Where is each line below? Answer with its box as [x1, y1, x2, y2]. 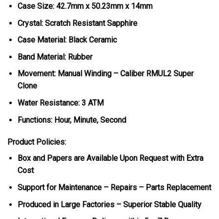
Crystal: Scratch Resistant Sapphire [17, 18, 137, 28]
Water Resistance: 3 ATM [17, 98, 104, 108]
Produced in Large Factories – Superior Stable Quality [17, 199, 201, 209]
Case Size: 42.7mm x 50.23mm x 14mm [17, 1, 153, 11]
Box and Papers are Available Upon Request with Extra [17, 153, 203, 163]
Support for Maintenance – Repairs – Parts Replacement [17, 182, 211, 192]
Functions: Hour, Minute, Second [17, 115, 126, 125]
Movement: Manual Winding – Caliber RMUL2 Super [17, 69, 194, 79]
